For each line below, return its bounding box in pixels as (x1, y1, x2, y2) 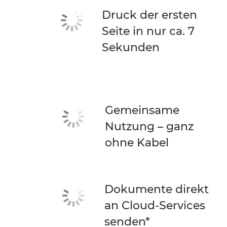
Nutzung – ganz (105, 120, 194, 133)
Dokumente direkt (104, 182, 209, 196)
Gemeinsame (105, 103, 179, 117)
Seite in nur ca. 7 (102, 24, 195, 38)
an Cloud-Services (104, 199, 205, 212)
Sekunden (102, 41, 160, 54)
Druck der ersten (102, 8, 198, 22)
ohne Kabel (105, 136, 169, 149)
